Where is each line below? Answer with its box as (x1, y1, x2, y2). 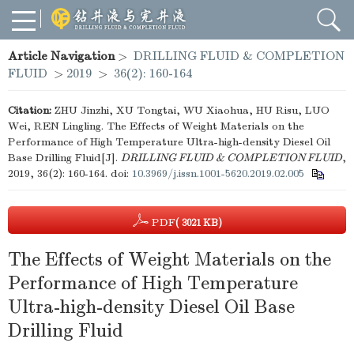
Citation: (8, 104, 51, 117)
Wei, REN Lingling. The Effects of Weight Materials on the (8, 119, 304, 133)
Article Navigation (8, 49, 115, 63)
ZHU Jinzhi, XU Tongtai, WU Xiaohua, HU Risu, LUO (55, 104, 330, 117)
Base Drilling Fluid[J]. (8, 151, 121, 164)
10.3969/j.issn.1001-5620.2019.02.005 (132, 167, 304, 180)
